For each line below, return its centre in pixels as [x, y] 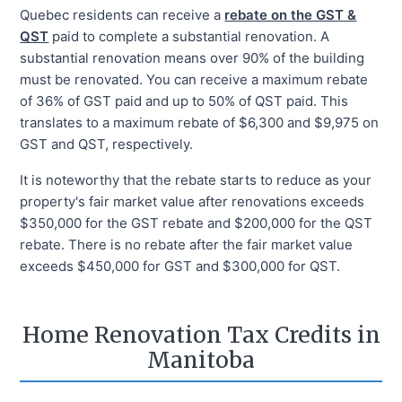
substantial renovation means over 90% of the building [192, 57]
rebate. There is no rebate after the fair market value [187, 244]
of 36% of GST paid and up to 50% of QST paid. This [184, 100]
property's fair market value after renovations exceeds [192, 201]
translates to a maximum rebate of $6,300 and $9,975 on [200, 122]
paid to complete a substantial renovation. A [191, 36]
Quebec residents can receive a [121, 14]
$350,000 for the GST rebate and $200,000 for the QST [197, 223]
